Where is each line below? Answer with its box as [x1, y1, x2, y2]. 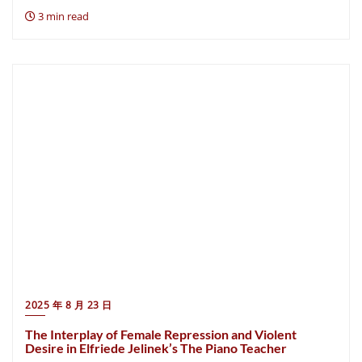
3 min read [36, 9, 89, 23]
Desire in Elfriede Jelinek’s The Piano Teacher [25, 340, 287, 356]
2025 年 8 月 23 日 [25, 298, 112, 312]
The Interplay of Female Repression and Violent [25, 326, 297, 342]
